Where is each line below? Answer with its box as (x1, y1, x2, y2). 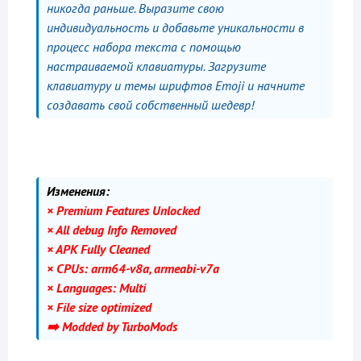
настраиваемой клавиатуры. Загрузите (47, 58, 266, 74)
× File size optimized (47, 299, 151, 315)
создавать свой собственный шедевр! (47, 97, 254, 113)
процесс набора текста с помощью (47, 39, 241, 55)
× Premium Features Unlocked (47, 202, 200, 218)
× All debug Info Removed (47, 222, 176, 238)
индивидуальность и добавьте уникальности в (47, 19, 304, 35)
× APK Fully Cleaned (47, 241, 150, 257)
